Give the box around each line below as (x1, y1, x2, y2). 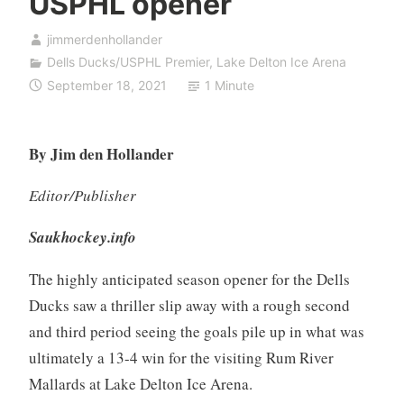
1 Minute (204, 77, 254, 93)
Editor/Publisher (28, 184, 136, 206)
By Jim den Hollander (28, 142, 174, 165)
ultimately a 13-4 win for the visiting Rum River (28, 346, 334, 368)
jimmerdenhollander (46, 32, 162, 48)
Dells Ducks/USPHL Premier (46, 54, 209, 70)
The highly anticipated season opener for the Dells (28, 268, 350, 289)
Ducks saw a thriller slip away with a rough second (28, 294, 350, 316)
